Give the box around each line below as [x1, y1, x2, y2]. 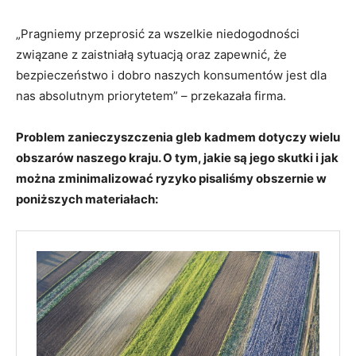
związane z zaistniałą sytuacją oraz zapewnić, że [16, 46, 287, 62]
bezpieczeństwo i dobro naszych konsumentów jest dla [16, 67, 327, 83]
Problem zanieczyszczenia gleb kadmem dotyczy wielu [16, 129, 340, 145]
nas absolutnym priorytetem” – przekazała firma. [16, 87, 286, 103]
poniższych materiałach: [16, 191, 158, 207]
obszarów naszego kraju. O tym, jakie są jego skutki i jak [16, 149, 339, 165]
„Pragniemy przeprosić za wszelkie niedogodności [16, 25, 300, 41]
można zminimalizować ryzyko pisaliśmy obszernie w [16, 170, 327, 186]
